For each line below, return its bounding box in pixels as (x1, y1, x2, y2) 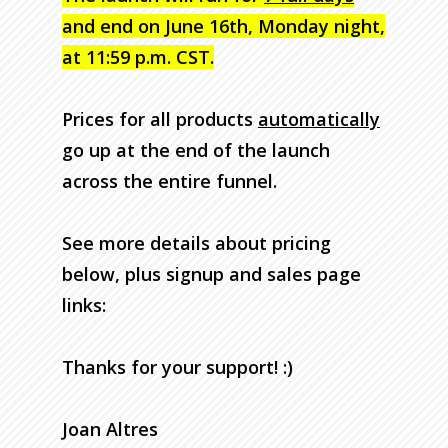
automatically (258, 106, 380, 131)
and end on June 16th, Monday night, (62, 13, 385, 38)
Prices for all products (62, 106, 258, 131)
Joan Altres (62, 416, 158, 441)
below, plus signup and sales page (62, 261, 361, 286)
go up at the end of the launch (62, 137, 330, 162)
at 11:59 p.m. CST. (62, 44, 214, 69)
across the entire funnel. (62, 168, 277, 193)
